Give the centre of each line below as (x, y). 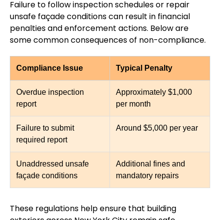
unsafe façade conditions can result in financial (100, 17)
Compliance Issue (50, 68)
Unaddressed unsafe (53, 164)
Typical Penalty (144, 68)
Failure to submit (45, 128)
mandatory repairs (147, 176)
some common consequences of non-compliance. (108, 40)
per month (133, 104)
